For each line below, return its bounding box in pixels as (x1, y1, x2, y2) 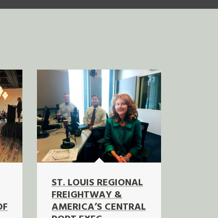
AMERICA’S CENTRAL (52, 199, 146, 215)
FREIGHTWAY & (52, 187, 122, 203)
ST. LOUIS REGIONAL (52, 175, 143, 191)
